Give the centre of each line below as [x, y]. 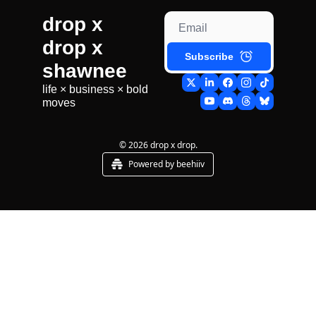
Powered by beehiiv [166, 164]
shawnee [85, 71]
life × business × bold [95, 89]
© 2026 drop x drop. [158, 145]
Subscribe [209, 56]
